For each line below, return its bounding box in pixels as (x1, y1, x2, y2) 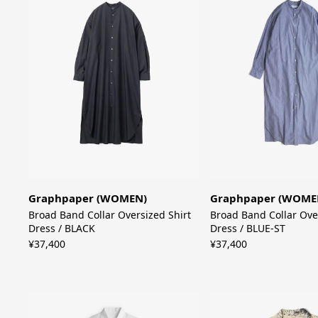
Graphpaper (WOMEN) (28, 191, 148, 206)
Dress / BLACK (28, 221, 96, 236)
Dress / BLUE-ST (209, 221, 285, 236)
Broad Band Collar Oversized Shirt (28, 208, 192, 222)
